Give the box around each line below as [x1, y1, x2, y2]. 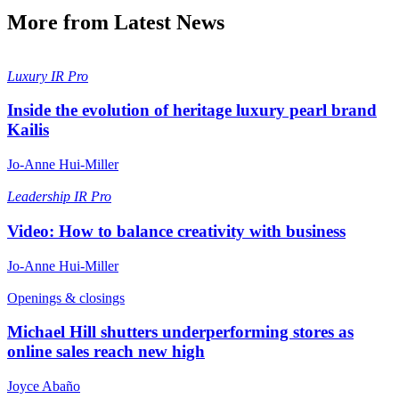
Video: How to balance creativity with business [7, 221, 346, 240]
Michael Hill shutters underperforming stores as [7, 322, 354, 342]
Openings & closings [7, 289, 125, 305]
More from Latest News [7, 10, 224, 34]
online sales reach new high [7, 342, 205, 362]
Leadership [7, 189, 74, 205]
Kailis [7, 120, 49, 140]
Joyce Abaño [7, 379, 80, 394]
